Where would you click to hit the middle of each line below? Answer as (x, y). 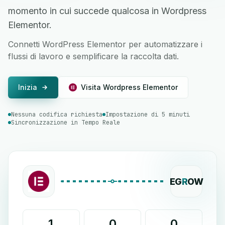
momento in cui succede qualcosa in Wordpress (107, 11)
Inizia (28, 87)
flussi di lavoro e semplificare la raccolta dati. (93, 56)
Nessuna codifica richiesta (57, 115)
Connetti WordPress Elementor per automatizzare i (105, 44)
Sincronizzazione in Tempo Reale (66, 123)
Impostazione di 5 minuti (148, 115)
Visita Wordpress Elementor (129, 87)
